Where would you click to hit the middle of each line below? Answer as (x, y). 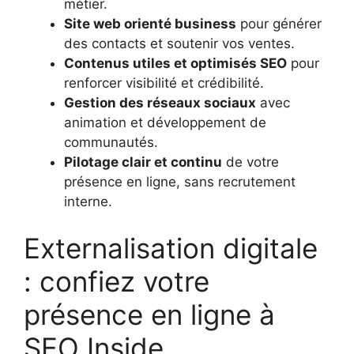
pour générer (279, 23)
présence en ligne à (149, 315)
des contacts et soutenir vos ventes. (179, 43)
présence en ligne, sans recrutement (180, 181)
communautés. (111, 142)
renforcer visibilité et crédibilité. (164, 83)
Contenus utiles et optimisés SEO (175, 63)
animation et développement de (165, 122)
